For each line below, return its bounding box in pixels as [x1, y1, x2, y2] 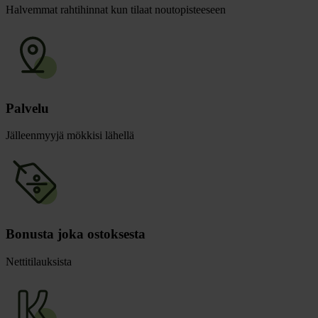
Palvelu [6, 100, 49, 116]
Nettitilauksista [6, 255, 72, 268]
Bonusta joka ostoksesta [6, 226, 146, 242]
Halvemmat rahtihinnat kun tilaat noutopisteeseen [6, 3, 226, 16]
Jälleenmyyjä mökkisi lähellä [6, 129, 134, 142]
